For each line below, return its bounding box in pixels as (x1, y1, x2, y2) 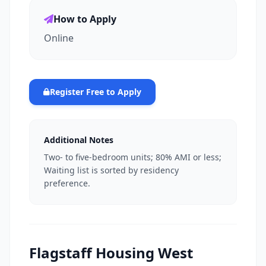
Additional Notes (44, 134, 113, 145)
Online (44, 31, 74, 45)
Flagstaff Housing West (29, 243, 193, 262)
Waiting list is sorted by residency (44, 164, 179, 176)
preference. (44, 178, 90, 189)
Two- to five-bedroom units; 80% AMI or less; (44, 151, 221, 163)
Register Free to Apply (50, 86, 141, 97)
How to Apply (53, 12, 116, 26)
